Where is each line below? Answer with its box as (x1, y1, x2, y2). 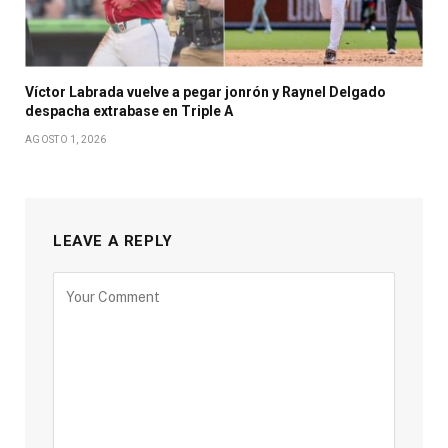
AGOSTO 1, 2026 (25, 133, 107, 145)
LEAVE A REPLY (53, 231, 173, 250)
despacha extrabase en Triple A (25, 102, 233, 119)
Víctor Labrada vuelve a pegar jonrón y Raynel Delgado (25, 83, 386, 100)
